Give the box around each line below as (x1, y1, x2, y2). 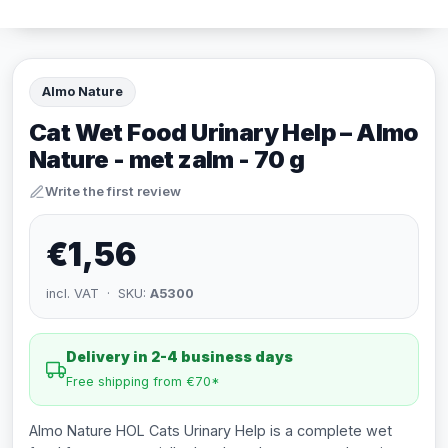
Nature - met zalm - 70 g (29, 145, 305, 174)
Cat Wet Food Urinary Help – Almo (29, 118, 419, 147)
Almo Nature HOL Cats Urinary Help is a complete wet (29, 422, 392, 439)
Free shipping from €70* (66, 374, 220, 389)
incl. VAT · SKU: (46, 286, 150, 301)
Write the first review (45, 183, 181, 199)
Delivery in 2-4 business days (66, 348, 293, 365)
